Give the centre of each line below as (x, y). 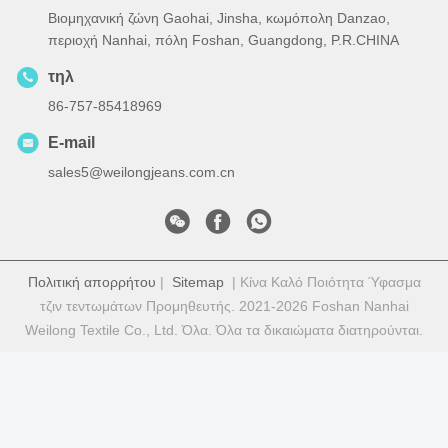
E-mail (71, 143)
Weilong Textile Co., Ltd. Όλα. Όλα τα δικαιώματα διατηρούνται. (224, 330)
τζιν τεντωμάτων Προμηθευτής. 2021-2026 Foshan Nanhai (224, 306)
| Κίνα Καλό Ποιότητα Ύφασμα (322, 282)
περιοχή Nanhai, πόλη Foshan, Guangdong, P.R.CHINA (223, 40)
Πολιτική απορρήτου (91, 282)
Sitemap (197, 282)
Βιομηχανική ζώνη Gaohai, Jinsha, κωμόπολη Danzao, (219, 18)
